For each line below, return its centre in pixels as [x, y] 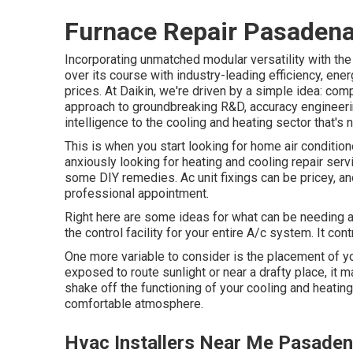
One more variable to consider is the [166, 256]
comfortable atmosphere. [134, 303]
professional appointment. [137, 193]
